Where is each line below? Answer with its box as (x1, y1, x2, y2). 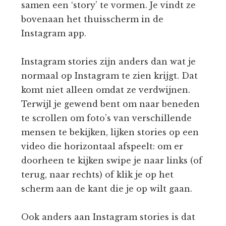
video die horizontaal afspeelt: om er (21, 141, 184, 151)
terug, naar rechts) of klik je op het (21, 169, 174, 180)
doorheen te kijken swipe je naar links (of (21, 155, 203, 165)
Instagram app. (21, 28, 87, 38)
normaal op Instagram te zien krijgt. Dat (21, 70, 198, 81)
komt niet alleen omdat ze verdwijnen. (21, 84, 191, 95)
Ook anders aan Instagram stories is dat (21, 211, 196, 222)
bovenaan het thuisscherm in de (21, 14, 164, 24)
